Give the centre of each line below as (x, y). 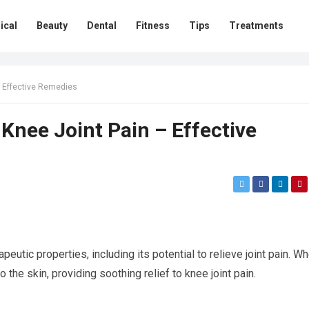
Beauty (52, 26)
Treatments (256, 26)
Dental (102, 26)
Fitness (153, 26)
